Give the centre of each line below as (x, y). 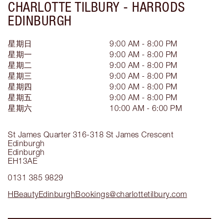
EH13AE (22, 161)
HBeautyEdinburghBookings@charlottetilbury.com (98, 194)
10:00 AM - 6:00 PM (146, 108)
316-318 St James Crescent (123, 134)
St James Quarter (39, 134)
